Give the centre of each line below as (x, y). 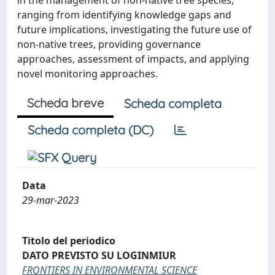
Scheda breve (65, 103)
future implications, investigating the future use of (134, 29)
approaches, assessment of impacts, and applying (133, 59)
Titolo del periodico (69, 240)
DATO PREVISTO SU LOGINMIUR (99, 255)
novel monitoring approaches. (87, 74)
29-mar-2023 (51, 200)
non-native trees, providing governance (109, 44)
